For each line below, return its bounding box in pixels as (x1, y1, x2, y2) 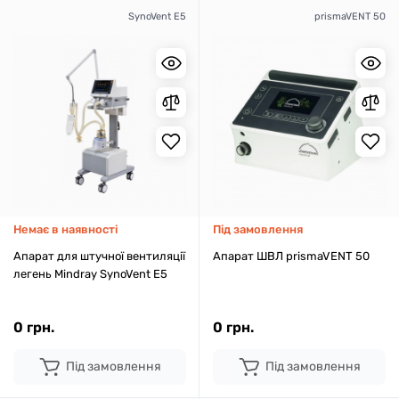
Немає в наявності (13, 223, 118, 236)
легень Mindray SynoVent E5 (13, 267, 167, 281)
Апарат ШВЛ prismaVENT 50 (213, 249, 370, 263)
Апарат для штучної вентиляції (13, 249, 185, 263)
